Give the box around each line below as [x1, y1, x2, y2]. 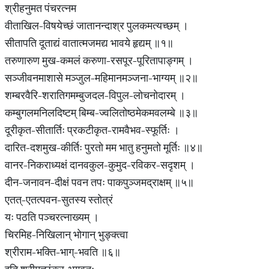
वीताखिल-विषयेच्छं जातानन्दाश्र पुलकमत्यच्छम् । [5, 19, 189, 32]
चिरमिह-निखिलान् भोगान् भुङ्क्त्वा [5, 228, 128, 241]
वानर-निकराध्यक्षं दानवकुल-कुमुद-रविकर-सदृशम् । [5, 158, 195, 172]
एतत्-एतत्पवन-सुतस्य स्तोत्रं [5, 193, 113, 207]
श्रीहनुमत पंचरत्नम [5, 1, 76, 15]
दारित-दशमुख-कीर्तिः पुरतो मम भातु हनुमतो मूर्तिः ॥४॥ [5, 141, 203, 154]
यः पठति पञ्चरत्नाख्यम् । [5, 210, 99, 224]
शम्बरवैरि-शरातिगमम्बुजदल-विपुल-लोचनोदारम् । [5, 88, 186, 102]
